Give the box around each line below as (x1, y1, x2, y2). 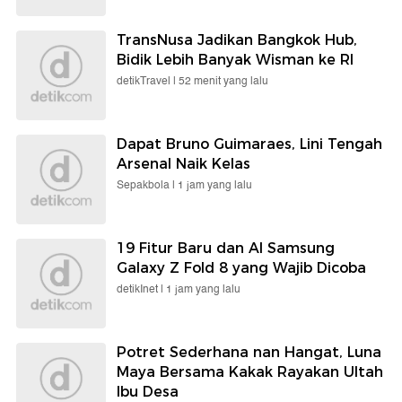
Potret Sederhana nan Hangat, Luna (117, 344, 381, 362)
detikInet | (117, 281, 166, 299)
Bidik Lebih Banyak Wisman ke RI (117, 51, 354, 69)
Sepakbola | (117, 177, 178, 195)
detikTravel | (117, 73, 179, 91)
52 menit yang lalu (179, 73, 268, 91)
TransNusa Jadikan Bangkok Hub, (117, 31, 357, 49)
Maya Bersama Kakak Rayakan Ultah (117, 363, 383, 381)
